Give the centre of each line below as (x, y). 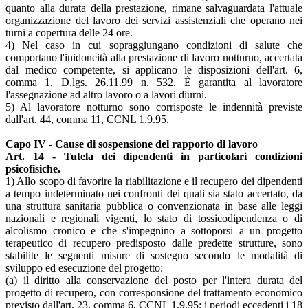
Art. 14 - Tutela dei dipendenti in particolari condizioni (154, 156)
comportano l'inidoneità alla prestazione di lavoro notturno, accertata (154, 57)
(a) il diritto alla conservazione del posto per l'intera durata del (154, 280)
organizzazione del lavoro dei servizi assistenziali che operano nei (154, 20)
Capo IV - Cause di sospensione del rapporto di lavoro (132, 144)
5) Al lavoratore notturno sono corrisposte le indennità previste (154, 107)
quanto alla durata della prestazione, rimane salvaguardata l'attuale (154, 8)
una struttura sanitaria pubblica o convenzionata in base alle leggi (154, 206)
